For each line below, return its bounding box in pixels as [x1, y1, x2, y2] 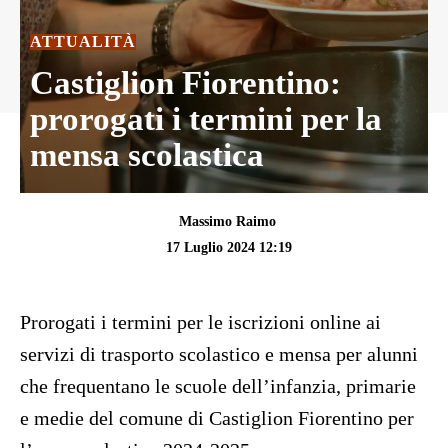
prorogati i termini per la [30, 100, 382, 137]
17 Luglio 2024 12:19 [166, 239, 292, 255]
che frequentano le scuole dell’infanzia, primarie [20, 375, 416, 398]
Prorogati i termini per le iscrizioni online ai [20, 311, 381, 334]
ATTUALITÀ [30, 32, 136, 50]
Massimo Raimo [179, 214, 276, 230]
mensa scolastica [30, 136, 264, 173]
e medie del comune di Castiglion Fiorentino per [20, 407, 414, 430]
